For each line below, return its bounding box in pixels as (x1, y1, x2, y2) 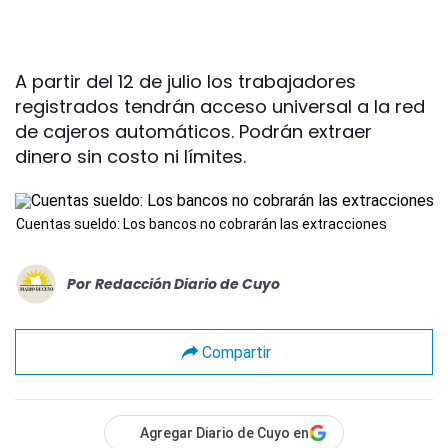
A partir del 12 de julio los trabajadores (15, 69, 356, 94)
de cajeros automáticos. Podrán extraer (15, 119, 372, 144)
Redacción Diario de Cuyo (95, 273, 280, 294)
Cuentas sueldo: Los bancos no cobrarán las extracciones (16, 216, 387, 232)
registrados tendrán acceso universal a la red (15, 94, 425, 119)
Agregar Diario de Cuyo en (140, 425, 309, 441)
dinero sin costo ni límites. (15, 144, 246, 169)
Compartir (201, 342, 271, 362)
